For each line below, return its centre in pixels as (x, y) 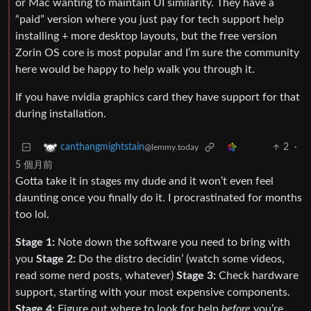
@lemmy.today (171, 148)
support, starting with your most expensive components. (153, 293)
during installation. (61, 114)
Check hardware (257, 276)
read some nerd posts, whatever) (96, 276)
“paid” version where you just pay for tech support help (150, 20)
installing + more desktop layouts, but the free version (146, 36)
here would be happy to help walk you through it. (135, 70)
